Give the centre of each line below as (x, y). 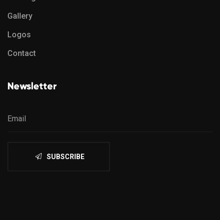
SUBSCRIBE (66, 157)
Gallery (20, 16)
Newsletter (32, 86)
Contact (22, 53)
